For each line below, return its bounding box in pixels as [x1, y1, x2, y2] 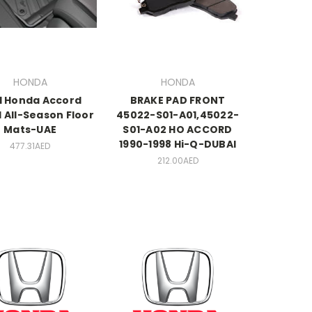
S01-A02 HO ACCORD [123, 123, 233, 137]
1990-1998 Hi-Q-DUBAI [119, 137, 236, 152]
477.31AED [10, 140, 50, 153]
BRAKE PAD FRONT [130, 93, 226, 108]
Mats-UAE [3, 123, 56, 137]
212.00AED [157, 155, 198, 167]
